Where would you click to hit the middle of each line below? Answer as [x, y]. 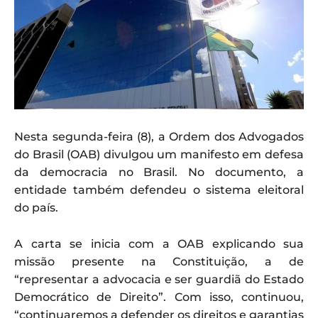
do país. [36, 207]
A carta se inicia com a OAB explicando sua [159, 243]
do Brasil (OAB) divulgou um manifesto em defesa [159, 154]
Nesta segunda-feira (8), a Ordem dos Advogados [159, 136]
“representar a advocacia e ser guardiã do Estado [159, 279]
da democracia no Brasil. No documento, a [159, 172]
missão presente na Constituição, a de [159, 261]
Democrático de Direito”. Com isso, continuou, [159, 297]
